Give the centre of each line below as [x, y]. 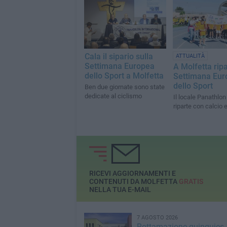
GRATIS [191, 182]
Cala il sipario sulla [119, 57]
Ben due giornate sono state [124, 87]
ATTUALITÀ [190, 56]
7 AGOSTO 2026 [157, 218]
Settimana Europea [119, 66]
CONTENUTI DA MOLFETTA [134, 182]
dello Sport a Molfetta [124, 76]
